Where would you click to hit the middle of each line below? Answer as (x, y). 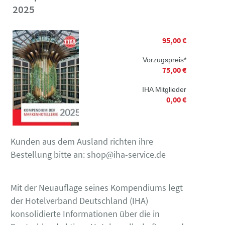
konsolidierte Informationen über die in (85, 213)
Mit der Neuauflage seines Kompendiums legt (97, 187)
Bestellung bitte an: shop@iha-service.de (88, 154)
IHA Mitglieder (164, 89)
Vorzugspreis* (164, 60)
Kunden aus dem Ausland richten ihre (82, 141)
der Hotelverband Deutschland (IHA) (79, 200)
